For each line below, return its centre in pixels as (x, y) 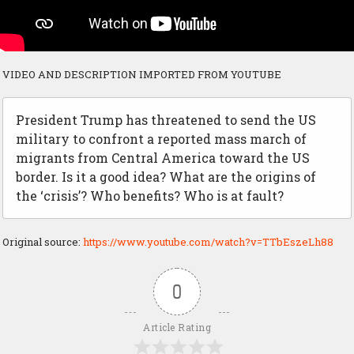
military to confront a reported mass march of (161, 139)
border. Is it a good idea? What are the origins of (166, 177)
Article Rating (177, 328)
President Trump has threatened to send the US (166, 120)
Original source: (43, 242)
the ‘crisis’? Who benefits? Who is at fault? (150, 196)
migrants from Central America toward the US (163, 158)
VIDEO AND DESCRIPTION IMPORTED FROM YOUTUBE (142, 75)
